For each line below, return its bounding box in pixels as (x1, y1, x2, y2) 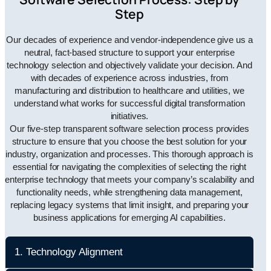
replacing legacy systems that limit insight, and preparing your (10, 200, 249, 210)
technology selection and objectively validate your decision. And (7, 60, 252, 70)
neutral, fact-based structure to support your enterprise (24, 47, 235, 57)
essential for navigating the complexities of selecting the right (12, 162, 247, 172)
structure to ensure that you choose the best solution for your (11, 136, 247, 146)
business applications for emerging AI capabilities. (33, 212, 226, 223)
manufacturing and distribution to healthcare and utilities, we (15, 85, 244, 96)
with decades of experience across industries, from (30, 73, 229, 83)
